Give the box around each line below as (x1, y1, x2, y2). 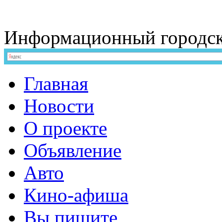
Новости (24, 95, 94, 116)
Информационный (4, 27, 156, 48)
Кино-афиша (24, 184, 128, 206)
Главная (24, 73, 88, 94)
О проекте (24, 117, 107, 139)
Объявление (24, 140, 121, 161)
